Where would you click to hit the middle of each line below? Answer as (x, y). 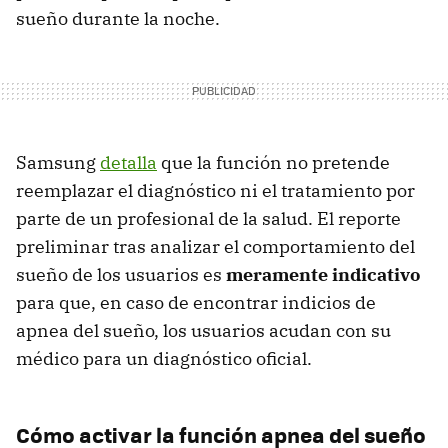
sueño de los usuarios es (121, 274)
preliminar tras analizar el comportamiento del (215, 246)
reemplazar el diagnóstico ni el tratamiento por (215, 190)
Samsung (58, 162)
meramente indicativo (323, 274)
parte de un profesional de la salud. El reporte (208, 218)
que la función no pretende (273, 162)
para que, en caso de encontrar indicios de (196, 302)
